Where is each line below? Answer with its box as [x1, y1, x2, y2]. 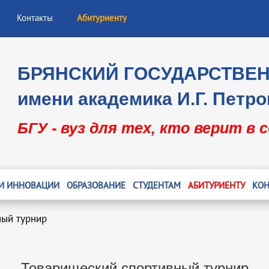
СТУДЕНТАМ [132, 180, 181, 191]
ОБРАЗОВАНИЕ [66, 180, 125, 191]
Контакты [17, 13, 53, 23]
